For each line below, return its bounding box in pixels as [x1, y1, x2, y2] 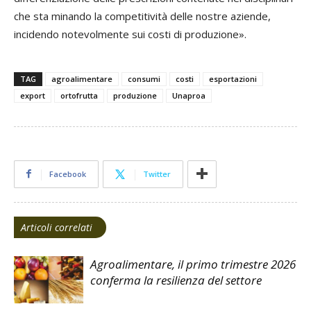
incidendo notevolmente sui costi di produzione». [14, 26, 246, 41]
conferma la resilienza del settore [90, 271, 262, 288]
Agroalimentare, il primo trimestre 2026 [90, 255, 296, 272]
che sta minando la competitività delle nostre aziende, [14, 8, 271, 23]
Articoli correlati [21, 220, 92, 234]
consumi [128, 73, 160, 84]
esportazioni [209, 73, 257, 84]
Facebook [49, 168, 86, 179]
